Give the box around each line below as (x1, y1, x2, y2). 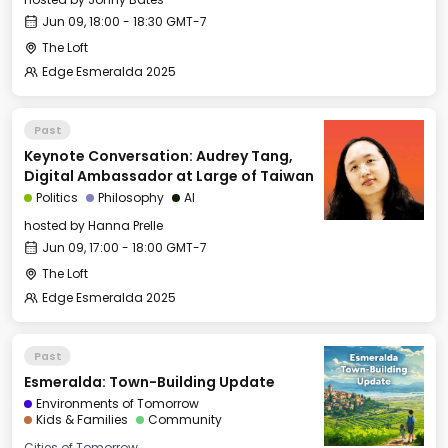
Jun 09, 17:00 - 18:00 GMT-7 (42, 239, 207, 256)
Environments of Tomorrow (36, 395, 199, 412)
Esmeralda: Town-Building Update (24, 372, 275, 392)
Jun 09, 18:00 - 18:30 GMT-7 (42, 13, 207, 30)
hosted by (24, 217, 88, 234)
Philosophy (98, 189, 164, 206)
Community (148, 411, 222, 428)
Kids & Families (36, 411, 128, 428)
